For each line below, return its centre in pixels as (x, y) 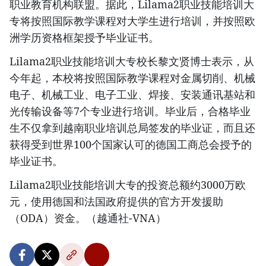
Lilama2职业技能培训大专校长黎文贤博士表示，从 (132, 61)
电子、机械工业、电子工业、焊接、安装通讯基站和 (132, 94)
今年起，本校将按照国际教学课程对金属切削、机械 (132, 78)
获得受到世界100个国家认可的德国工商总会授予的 (131, 144)
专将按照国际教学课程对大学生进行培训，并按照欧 (132, 21)
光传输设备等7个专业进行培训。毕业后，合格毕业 (130, 111)
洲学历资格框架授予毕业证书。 (84, 37)
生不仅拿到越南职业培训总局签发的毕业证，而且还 (132, 128)
